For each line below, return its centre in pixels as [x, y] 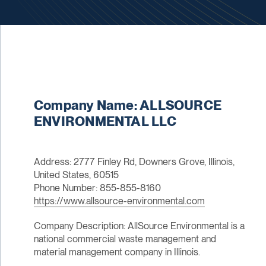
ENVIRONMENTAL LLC [105, 121]
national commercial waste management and [125, 239]
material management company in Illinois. [117, 252]
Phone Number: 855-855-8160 [97, 188]
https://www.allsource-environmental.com [119, 201]
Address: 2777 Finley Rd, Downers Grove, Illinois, [134, 162]
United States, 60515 [76, 175]
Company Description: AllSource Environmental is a [139, 226]
